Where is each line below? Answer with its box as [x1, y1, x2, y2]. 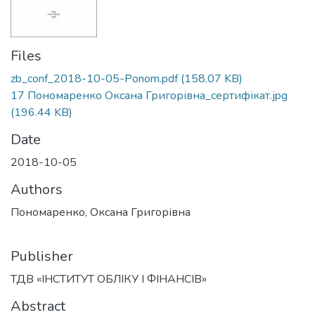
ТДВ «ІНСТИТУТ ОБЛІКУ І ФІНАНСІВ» [11, 271, 207, 287]
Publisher [11, 247, 73, 266]
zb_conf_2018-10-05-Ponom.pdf [11, 71, 178, 86]
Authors [11, 180, 63, 199]
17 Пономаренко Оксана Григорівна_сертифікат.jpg [11, 88, 288, 103]
